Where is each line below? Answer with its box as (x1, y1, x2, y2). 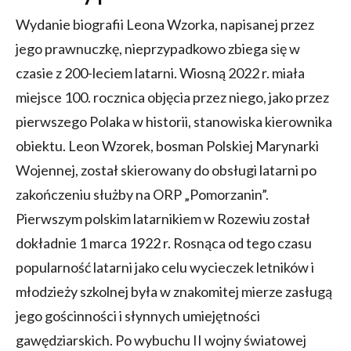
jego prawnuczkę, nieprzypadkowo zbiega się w (16, 40, 300, 58)
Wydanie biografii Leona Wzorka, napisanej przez (16, 16, 314, 34)
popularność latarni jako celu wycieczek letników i (16, 259, 314, 277)
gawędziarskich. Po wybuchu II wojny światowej (16, 331, 306, 349)
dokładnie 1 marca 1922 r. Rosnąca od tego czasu (16, 234, 312, 252)
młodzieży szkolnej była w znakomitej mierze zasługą (16, 283, 332, 301)
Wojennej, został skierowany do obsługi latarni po (16, 161, 317, 179)
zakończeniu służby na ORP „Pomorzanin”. (16, 186, 269, 204)
